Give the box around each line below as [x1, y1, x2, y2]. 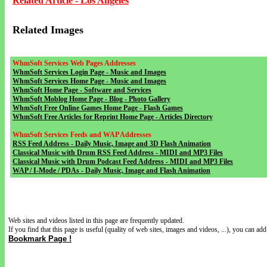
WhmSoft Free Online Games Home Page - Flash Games [13, 104, 183, 112]
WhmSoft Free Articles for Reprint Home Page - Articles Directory [13, 113, 213, 121]
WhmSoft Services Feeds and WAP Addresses [13, 131, 151, 139]
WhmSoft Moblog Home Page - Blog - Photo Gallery [13, 95, 170, 103]
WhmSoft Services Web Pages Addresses [13, 59, 136, 67]
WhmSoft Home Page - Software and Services [13, 86, 151, 94]
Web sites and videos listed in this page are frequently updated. [8, 216, 184, 225]
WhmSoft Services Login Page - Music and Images [13, 68, 166, 76]
